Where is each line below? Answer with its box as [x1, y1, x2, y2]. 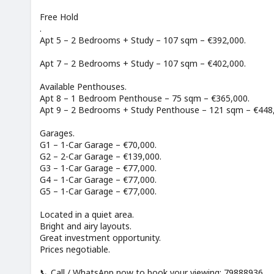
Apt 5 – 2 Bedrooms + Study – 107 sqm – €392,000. [40, 34, 246, 46]
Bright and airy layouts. [40, 220, 131, 232]
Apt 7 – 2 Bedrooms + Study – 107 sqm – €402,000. [40, 57, 246, 70]
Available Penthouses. [40, 81, 127, 93]
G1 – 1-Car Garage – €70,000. [40, 139, 157, 151]
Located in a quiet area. [40, 209, 134, 221]
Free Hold [40, 11, 78, 23]
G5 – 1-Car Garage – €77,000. [40, 185, 157, 198]
